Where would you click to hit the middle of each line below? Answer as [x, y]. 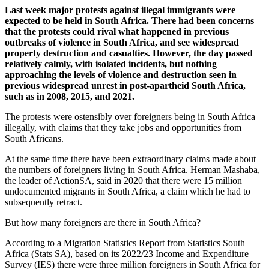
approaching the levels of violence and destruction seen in [121, 75]
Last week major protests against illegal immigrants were [120, 10]
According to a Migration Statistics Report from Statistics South [125, 243]
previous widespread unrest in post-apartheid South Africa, [125, 86]
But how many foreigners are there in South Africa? [103, 223]
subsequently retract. [44, 202]
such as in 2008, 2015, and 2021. [70, 97]
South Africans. [34, 139]
